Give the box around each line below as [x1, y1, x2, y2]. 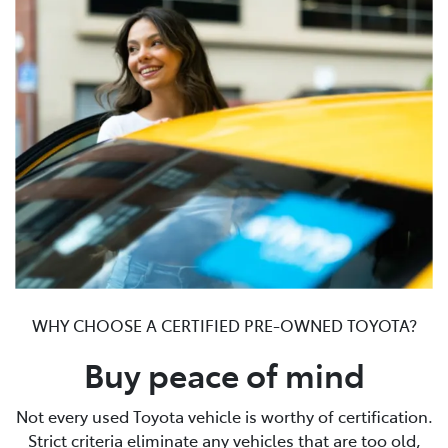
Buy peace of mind [83, 352, 365, 397]
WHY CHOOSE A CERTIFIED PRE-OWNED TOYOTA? [31, 314, 417, 337]
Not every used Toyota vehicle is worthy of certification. [15, 405, 433, 428]
